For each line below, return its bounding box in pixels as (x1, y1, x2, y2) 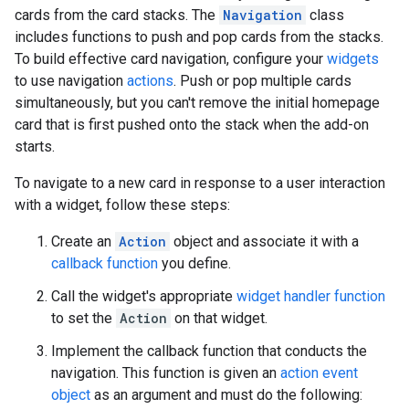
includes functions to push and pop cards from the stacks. (15, 28, 383, 47)
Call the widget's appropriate (51, 288, 236, 306)
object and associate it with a (170, 233, 359, 251)
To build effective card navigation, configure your (15, 50, 327, 68)
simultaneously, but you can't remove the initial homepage (15, 94, 380, 112)
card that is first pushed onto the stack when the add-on (15, 116, 369, 134)
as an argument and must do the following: (90, 386, 362, 404)
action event (280, 364, 358, 383)
